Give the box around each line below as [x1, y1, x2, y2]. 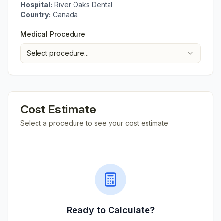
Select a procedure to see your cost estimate [20, 119, 168, 127]
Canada [53, 10, 78, 19]
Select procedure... [27, 49, 89, 57]
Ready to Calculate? [66, 205, 155, 215]
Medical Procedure [20, 30, 85, 38]
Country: [20, 10, 51, 19]
